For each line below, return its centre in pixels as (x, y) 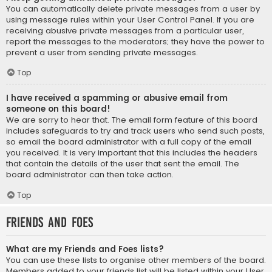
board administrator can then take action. (90, 175)
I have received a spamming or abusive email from (117, 98)
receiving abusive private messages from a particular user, (125, 30)
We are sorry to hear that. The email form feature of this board (132, 120)
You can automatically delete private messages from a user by (133, 8)
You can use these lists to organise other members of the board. (136, 260)
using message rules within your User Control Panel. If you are (130, 19)
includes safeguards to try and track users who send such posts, (135, 131)
